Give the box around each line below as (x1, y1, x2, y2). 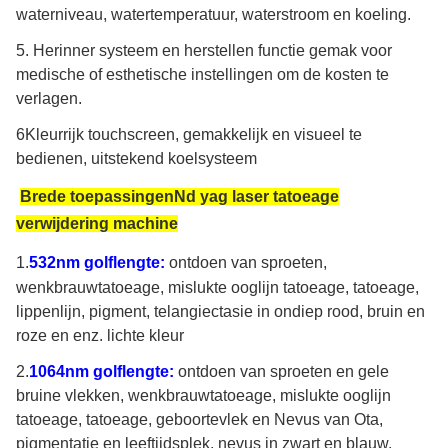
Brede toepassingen (20, 188, 174, 205)
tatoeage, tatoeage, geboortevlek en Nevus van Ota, (16, 411, 383, 428)
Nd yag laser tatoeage (174, 188, 339, 205)
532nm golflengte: (29, 254, 165, 271)
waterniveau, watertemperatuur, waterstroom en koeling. (16, 6, 411, 23)
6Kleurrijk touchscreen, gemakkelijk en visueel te (16, 126, 362, 143)
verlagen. (16, 90, 82, 107)
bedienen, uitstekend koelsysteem (16, 150, 257, 167)
